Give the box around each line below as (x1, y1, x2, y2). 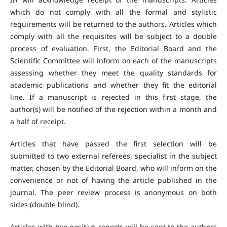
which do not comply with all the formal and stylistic (10, 7, 217, 17)
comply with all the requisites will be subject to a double (10, 31, 217, 42)
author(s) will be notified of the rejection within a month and (10, 104, 217, 115)
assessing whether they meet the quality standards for (10, 68, 217, 78)
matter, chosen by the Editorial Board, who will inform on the (10, 163, 217, 173)
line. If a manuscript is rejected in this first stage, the (10, 92, 217, 102)
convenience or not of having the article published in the (10, 175, 217, 185)
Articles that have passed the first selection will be (10, 139, 217, 149)
